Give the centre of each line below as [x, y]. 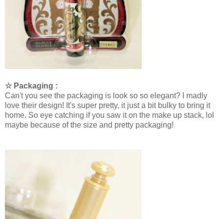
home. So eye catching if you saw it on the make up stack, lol [109, 115]
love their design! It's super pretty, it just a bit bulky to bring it [108, 106]
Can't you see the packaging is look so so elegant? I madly [106, 96]
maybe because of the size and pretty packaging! [89, 125]
